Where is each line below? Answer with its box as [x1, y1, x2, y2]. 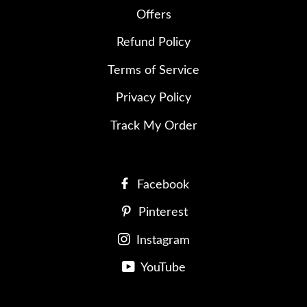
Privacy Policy [116, 92, 191, 105]
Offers [136, 8, 171, 21]
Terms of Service [108, 64, 199, 77]
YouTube [137, 262, 186, 275]
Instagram [132, 234, 190, 247]
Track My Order [110, 119, 197, 132]
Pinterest [134, 206, 188, 219]
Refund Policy [116, 36, 191, 49]
